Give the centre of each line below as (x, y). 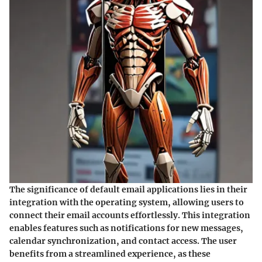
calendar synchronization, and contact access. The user (123, 241)
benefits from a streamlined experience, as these (110, 254)
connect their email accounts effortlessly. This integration (130, 215)
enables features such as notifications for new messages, (126, 228)
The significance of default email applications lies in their (128, 189)
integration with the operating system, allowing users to (127, 202)
